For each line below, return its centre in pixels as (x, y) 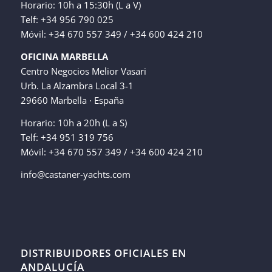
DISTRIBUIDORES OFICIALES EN (103, 253)
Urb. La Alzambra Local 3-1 (77, 86)
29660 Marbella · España (72, 100)
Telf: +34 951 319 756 (67, 137)
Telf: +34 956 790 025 (67, 20)
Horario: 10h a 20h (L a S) (73, 122)
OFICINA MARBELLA (64, 57)
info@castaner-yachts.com (75, 174)
